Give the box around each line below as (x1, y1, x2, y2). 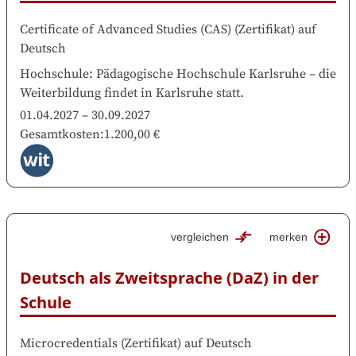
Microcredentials (20, 335, 118, 351)
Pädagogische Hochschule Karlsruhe (96, 66, 306, 83)
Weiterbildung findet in (20, 85, 153, 102)
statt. (216, 85, 244, 102)
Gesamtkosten (20, 126, 100, 143)
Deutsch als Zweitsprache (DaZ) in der (20, 267, 319, 288)
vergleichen (171, 230, 230, 244)
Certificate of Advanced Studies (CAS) (20, 21, 231, 38)
